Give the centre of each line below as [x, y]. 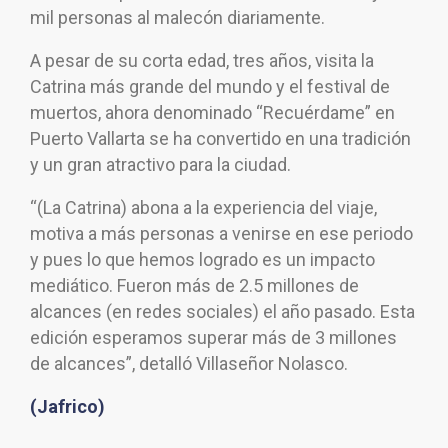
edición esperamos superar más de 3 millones [213, 337]
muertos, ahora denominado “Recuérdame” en [212, 112]
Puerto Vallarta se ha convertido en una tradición [220, 138]
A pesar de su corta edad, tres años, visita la [202, 60]
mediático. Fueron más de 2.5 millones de [194, 285]
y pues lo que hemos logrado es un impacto [202, 259]
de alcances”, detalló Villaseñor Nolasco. [189, 363]
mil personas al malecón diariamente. [177, 17]
